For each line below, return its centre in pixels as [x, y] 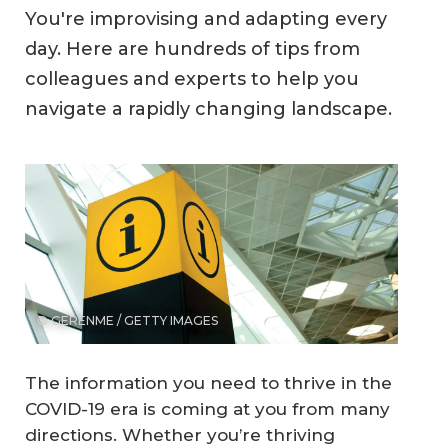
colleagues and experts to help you [192, 79]
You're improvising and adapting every [206, 19]
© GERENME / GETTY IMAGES [127, 321]
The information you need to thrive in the [208, 382]
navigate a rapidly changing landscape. [208, 109]
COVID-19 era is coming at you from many [207, 408]
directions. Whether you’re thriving [180, 434]
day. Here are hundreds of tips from [192, 49]
